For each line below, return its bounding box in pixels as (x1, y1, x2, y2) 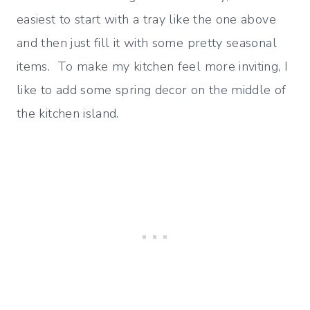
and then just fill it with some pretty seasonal (17, 35, 277, 52)
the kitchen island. (17, 105, 119, 122)
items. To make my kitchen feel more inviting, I (17, 58, 289, 75)
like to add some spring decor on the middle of (17, 82, 286, 99)
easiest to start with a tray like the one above (17, 11, 276, 28)
